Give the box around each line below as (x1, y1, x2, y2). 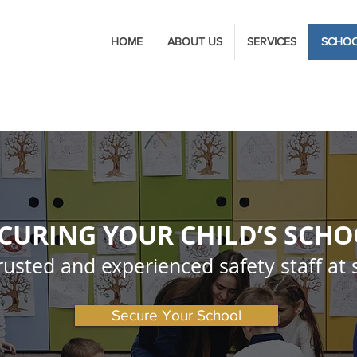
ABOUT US (167, 35, 222, 48)
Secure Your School (112, 307, 241, 324)
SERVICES (247, 35, 296, 48)
